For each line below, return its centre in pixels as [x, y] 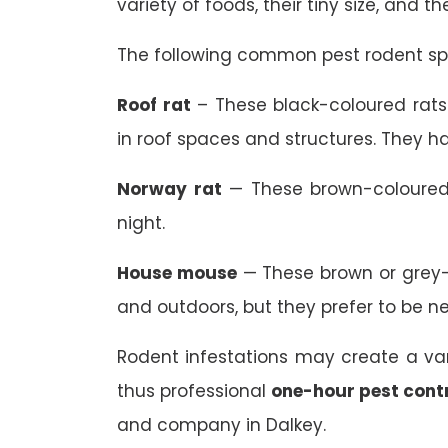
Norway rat [169, 189]
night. [141, 223]
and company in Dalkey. [221, 425]
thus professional [194, 391]
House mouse [177, 273]
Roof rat [154, 105]
